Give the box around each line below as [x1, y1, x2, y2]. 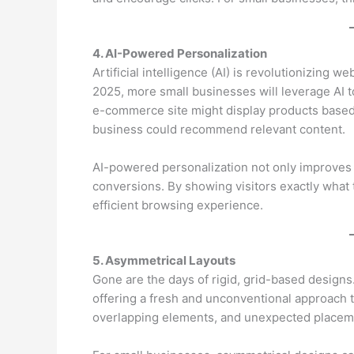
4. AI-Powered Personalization [92, 45, 267, 61]
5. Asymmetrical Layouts [92, 252, 235, 268]
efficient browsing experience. [92, 197, 263, 213]
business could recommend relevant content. [92, 121, 345, 137]
